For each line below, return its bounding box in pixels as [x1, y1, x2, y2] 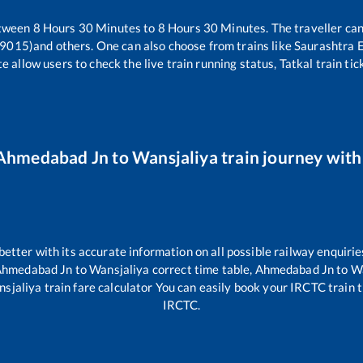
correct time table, [149, 261, 255, 276]
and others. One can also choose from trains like [33, 37, 292, 53]
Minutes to [92, 19, 158, 35]
